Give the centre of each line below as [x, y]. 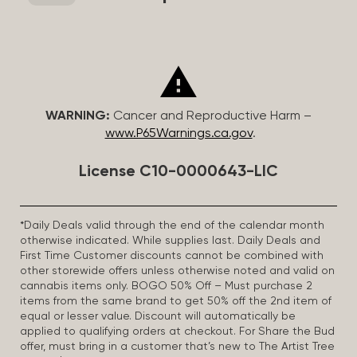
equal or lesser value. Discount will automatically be [158, 316]
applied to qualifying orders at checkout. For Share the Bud [177, 331]
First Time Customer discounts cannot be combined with [172, 256]
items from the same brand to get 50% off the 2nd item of [176, 301]
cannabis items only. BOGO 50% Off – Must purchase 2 [166, 286]
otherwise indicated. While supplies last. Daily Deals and [170, 241]
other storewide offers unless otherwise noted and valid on [177, 271]
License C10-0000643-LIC [178, 172]
